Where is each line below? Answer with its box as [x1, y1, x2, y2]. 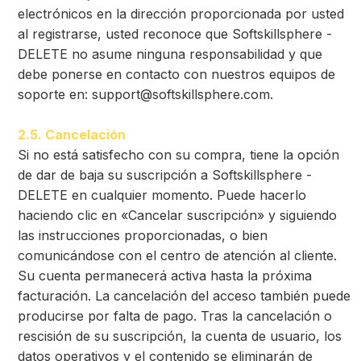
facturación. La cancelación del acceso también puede [18, 288, 351, 304]
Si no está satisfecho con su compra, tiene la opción [18, 147, 339, 163]
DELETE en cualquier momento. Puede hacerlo [18, 187, 306, 203]
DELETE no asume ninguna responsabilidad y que [18, 46, 322, 62]
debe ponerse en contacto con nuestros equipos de [18, 66, 335, 82]
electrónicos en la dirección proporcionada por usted [18, 6, 344, 22]
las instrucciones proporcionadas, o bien [18, 227, 268, 243]
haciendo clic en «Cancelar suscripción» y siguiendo [18, 207, 337, 223]
